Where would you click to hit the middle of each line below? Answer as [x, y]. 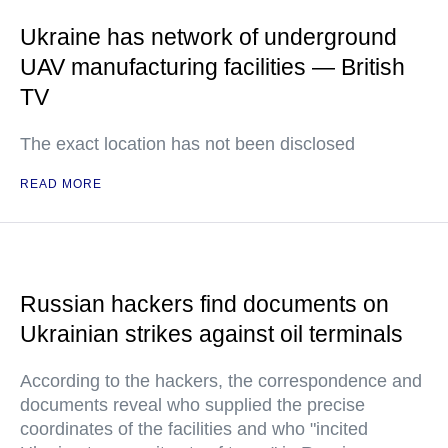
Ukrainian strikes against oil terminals [211, 334]
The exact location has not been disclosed [187, 144]
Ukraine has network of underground [208, 37]
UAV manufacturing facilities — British [212, 67]
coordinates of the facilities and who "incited [194, 429]
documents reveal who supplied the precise [192, 405]
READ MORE [61, 184]
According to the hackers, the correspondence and [221, 381]
